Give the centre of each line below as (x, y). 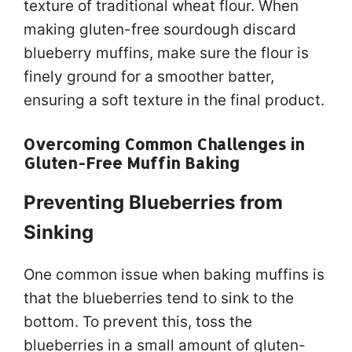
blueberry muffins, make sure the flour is (166, 53)
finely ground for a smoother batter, (149, 76)
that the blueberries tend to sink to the (159, 298)
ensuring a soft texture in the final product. (174, 100)
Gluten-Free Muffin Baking (132, 163)
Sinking (59, 232)
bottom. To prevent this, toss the (138, 322)
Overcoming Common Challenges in (164, 144)
